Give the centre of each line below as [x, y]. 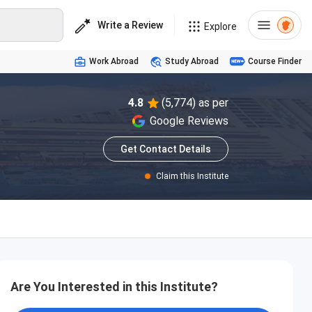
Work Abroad [114, 61]
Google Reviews [189, 121]
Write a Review [130, 25]
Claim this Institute [192, 176]
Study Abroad [192, 61]
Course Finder [275, 61]
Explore [220, 26]
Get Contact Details [166, 149]
